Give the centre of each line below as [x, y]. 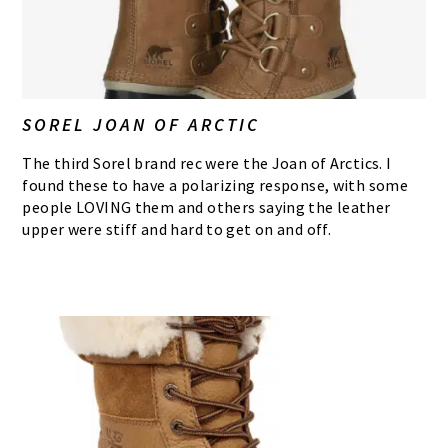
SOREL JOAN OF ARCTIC [141, 124]
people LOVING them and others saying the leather [206, 206]
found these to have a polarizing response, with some [215, 184]
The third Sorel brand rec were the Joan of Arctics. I [207, 162]
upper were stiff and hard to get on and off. [177, 228]
